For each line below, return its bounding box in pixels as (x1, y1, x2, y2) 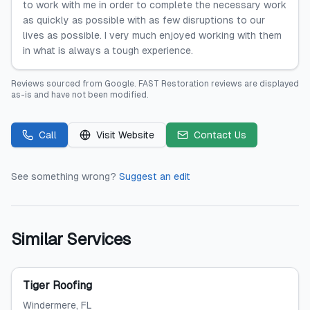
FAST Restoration (138, 79, 209, 89)
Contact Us (194, 129, 246, 140)
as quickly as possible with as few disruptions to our (23, 15, 265, 26)
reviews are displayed (209, 79, 299, 89)
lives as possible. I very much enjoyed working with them (23, 30, 282, 41)
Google (104, 79, 134, 89)
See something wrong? (11, 171, 116, 182)
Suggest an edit (119, 171, 190, 182)
